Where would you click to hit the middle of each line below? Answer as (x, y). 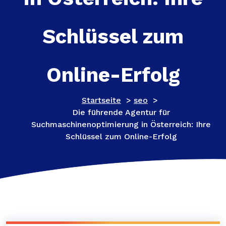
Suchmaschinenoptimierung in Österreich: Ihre (121, 124)
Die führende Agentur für (121, 112)
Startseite (101, 100)
